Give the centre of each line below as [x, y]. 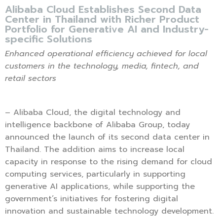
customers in [31, 66]
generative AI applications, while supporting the [100, 187]
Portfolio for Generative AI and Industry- [107, 29]
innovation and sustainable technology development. [109, 211]
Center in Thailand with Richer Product [102, 19]
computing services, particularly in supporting [95, 174]
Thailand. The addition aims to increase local [95, 150]
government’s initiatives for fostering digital [92, 199]
